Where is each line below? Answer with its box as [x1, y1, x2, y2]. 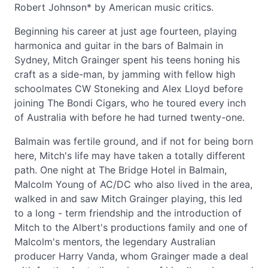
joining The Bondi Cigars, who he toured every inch [14, 97, 246, 109]
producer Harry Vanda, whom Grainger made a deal [14, 250, 248, 262]
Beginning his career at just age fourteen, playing [14, 25, 237, 37]
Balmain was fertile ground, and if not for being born [14, 135, 253, 147]
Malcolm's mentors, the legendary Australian [14, 236, 215, 248]
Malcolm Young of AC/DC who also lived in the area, [14, 178, 252, 190]
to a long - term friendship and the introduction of [14, 207, 242, 219]
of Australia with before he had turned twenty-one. [14, 111, 245, 123]
